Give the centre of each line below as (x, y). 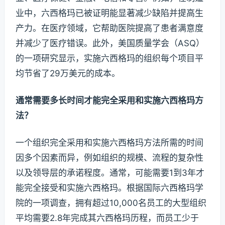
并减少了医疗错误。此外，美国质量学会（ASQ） (110, 43)
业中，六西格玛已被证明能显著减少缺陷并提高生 (109, 13)
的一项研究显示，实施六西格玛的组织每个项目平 (109, 59)
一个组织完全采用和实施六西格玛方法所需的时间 (109, 142)
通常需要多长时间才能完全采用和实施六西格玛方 (109, 101)
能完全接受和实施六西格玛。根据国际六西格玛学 (109, 188)
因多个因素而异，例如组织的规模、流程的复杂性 (109, 157)
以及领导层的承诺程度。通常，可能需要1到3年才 (110, 173)
